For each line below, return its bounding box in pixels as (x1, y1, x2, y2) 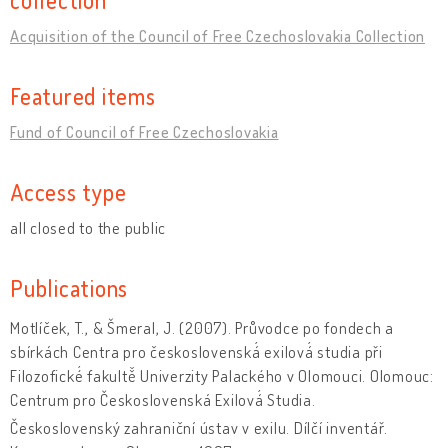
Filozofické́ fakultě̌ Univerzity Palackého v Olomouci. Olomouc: (10, 365, 434, 386)
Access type (10, 176, 127, 206)
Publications (10, 272, 128, 302)
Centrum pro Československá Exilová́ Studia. (10, 389, 316, 410)
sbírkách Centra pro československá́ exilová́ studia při (10, 341, 383, 362)
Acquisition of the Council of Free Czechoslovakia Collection (10, 25, 425, 46)
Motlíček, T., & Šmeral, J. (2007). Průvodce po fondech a (10, 317, 394, 338)
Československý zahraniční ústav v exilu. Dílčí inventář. (10, 417, 388, 438)
